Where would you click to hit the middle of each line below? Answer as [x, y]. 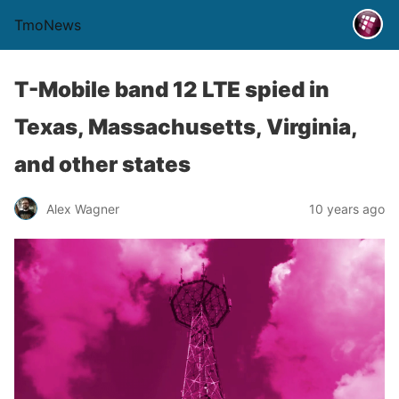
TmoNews [48, 25]
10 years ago [347, 208]
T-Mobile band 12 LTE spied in [172, 90]
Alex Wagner [83, 208]
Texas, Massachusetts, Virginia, [186, 127]
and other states [102, 164]
